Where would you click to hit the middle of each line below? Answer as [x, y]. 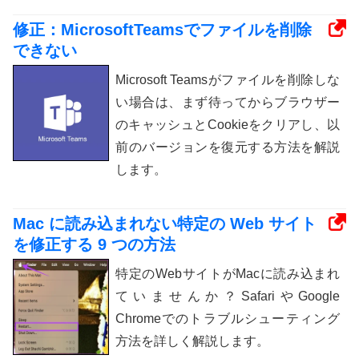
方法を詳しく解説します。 [192, 341]
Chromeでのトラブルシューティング [228, 319]
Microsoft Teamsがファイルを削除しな [228, 80]
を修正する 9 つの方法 [94, 245]
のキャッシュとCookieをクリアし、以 [228, 125]
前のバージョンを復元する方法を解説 [228, 147]
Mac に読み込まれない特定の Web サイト [165, 224]
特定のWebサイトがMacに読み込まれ [228, 274]
